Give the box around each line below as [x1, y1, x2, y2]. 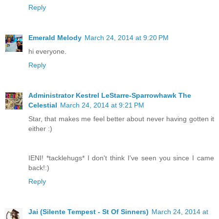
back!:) [28, 164, 49, 172]
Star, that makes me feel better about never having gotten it [28, 115, 214, 123]
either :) [28, 125, 52, 133]
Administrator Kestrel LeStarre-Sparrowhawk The [28, 91, 191, 100]
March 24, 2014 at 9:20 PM [85, 34, 169, 42]
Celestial [28, 101, 57, 109]
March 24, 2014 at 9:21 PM [60, 101, 144, 109]
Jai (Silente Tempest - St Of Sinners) [28, 208, 149, 216]
